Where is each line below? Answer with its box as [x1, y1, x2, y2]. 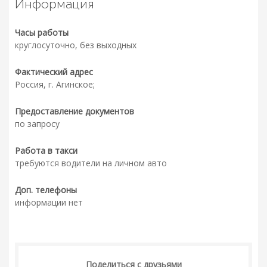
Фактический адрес [15, 66, 93, 78]
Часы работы [15, 27, 69, 39]
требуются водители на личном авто [15, 157, 167, 169]
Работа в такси [15, 145, 77, 157]
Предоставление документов [15, 105, 134, 117]
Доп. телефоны [15, 184, 77, 196]
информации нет [15, 197, 83, 209]
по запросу [15, 118, 60, 130]
